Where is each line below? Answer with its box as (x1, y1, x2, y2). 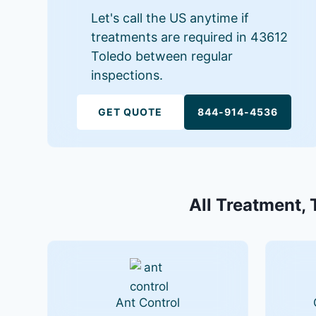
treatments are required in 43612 (91, 29, 288, 44)
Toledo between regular (91, 48, 233, 63)
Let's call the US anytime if (91, 10, 250, 25)
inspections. (91, 67, 164, 83)
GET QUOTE (98, 105, 163, 118)
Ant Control (115, 295, 180, 310)
